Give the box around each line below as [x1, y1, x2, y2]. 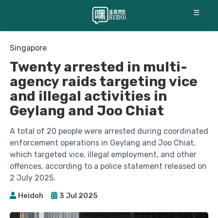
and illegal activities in [10, 88, 167, 104]
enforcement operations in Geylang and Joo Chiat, [10, 138, 196, 147]
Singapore [10, 43, 47, 53]
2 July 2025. [10, 173, 55, 182]
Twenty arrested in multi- [10, 59, 187, 75]
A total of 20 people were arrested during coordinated [10, 127, 208, 136]
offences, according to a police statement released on [10, 162, 207, 171]
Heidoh [18, 191, 43, 200]
